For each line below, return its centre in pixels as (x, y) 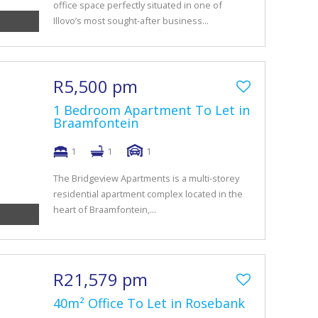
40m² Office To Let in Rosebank (149, 303)
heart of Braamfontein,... (105, 209)
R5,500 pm (95, 86)
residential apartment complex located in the (148, 194)
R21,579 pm (100, 279)
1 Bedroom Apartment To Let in (152, 110)
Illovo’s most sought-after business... (131, 21)
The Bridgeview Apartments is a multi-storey (146, 178)
